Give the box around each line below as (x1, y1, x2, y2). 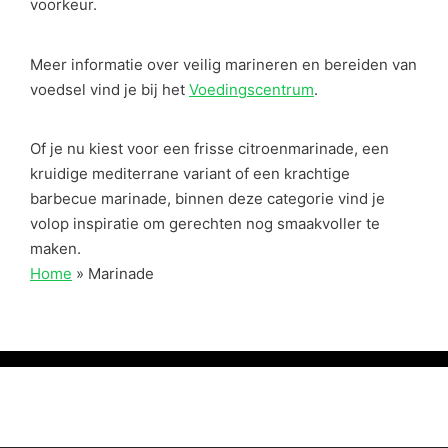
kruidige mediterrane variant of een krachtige (30, 164, 350, 183)
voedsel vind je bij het (30, 79, 189, 99)
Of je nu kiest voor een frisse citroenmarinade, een (30, 139, 389, 158)
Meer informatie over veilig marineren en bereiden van (30, 54, 417, 74)
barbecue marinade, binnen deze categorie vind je (30, 189, 385, 208)
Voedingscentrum (189, 79, 314, 99)
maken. (30, 239, 81, 258)
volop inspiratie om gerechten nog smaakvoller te (30, 214, 380, 233)
